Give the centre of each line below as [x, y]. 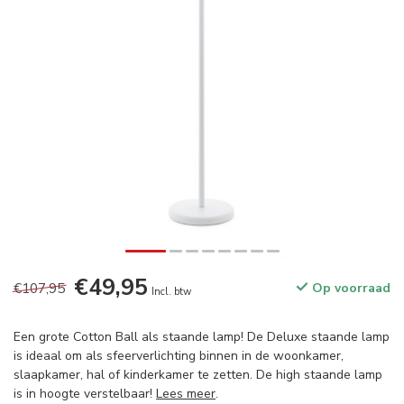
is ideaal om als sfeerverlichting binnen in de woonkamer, [179, 356]
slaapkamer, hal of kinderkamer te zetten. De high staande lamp [198, 375]
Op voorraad [349, 289]
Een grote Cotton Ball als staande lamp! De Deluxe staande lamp [202, 337]
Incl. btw [171, 292]
